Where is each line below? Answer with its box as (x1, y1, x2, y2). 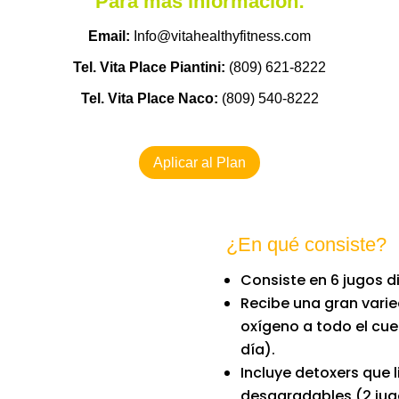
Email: (88, 28, 130, 44)
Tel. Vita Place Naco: (80, 90, 218, 106)
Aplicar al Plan (153, 154, 246, 170)
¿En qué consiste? (225, 232, 387, 256)
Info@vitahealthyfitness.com (134, 28, 311, 44)
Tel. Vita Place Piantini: (73, 59, 225, 75)
